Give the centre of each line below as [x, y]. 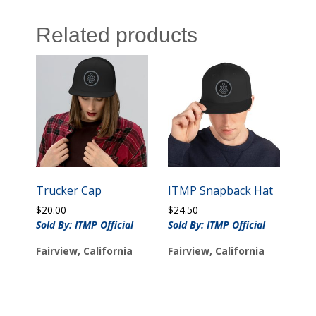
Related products [117, 35]
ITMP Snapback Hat [220, 190]
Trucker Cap [69, 190]
